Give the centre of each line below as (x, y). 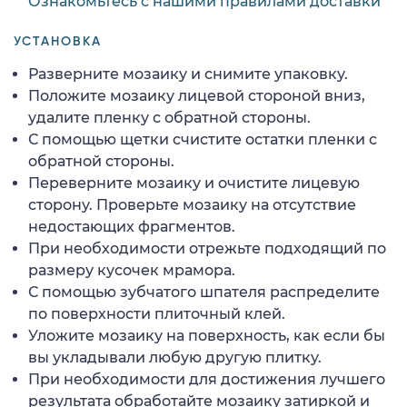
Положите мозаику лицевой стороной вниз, (197, 95)
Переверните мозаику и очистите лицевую (194, 183)
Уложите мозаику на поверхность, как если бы (207, 335)
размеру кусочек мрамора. (132, 270)
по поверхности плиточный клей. (157, 313)
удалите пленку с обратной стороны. (169, 117)
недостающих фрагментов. (132, 226)
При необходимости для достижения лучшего (207, 379)
